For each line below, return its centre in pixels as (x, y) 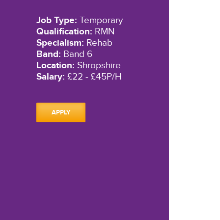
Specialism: (60, 43)
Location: (55, 66)
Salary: (50, 77)
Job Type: (56, 21)
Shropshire (97, 66)
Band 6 (76, 54)
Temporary (100, 20)
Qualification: (64, 32)
